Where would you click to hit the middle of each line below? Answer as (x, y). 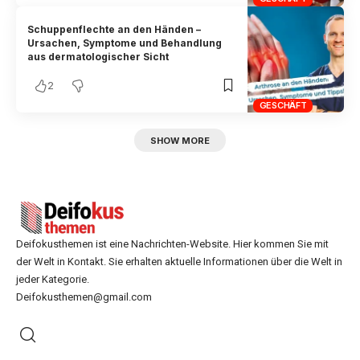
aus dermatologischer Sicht (98, 56)
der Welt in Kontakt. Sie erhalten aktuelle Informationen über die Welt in (179, 261)
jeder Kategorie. (53, 279)
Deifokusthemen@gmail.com (84, 297)
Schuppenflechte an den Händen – (115, 29)
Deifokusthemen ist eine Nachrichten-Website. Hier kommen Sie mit (172, 243)
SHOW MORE (180, 140)
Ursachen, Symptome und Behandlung (125, 43)
